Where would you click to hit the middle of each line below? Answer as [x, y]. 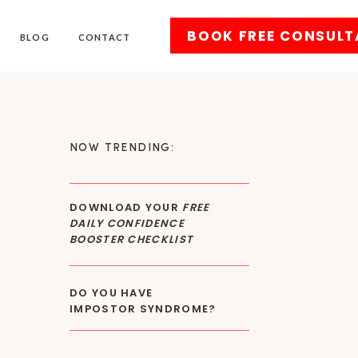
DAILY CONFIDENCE [127, 223]
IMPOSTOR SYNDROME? [143, 309]
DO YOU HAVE [111, 293]
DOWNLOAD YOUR [126, 207]
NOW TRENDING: [122, 148]
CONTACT [104, 37]
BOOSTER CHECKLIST [132, 239]
